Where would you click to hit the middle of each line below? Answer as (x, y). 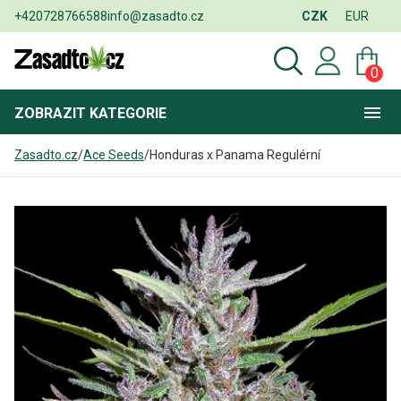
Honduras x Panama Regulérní (235, 155)
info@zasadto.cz (156, 16)
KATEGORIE (128, 113)
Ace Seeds (114, 155)
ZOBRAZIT (52, 113)
